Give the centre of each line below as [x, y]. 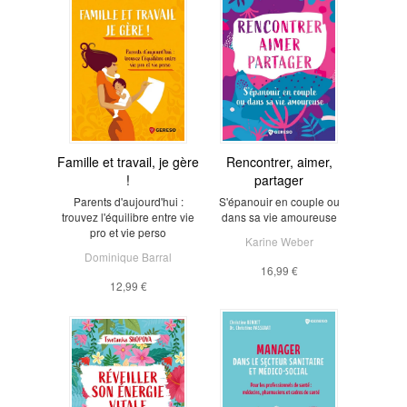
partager [279, 179]
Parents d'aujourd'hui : [128, 201]
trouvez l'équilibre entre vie [128, 216]
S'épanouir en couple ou [279, 201]
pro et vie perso [128, 232]
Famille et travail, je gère [128, 161]
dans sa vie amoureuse [279, 216]
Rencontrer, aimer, [279, 161]
